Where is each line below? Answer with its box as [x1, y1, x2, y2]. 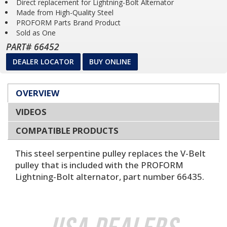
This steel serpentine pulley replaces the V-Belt [15, 147, 206, 159]
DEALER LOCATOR [13, 57, 74, 66]
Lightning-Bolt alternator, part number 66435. [15, 171, 204, 182]
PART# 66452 [6, 41, 59, 53]
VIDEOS [16, 106, 47, 118]
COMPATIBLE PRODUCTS [16, 125, 119, 136]
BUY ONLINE [89, 57, 131, 66]
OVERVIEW [16, 87, 59, 99]
